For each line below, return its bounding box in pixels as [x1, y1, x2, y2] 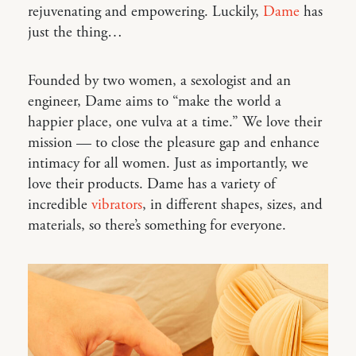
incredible [28, 195, 91, 215]
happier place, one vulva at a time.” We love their [28, 112, 322, 132]
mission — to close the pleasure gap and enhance [28, 133, 319, 153]
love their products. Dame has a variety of [28, 174, 276, 194]
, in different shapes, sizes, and [142, 195, 323, 215]
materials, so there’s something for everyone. [28, 215, 286, 235]
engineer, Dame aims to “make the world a [28, 91, 281, 111]
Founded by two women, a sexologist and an [28, 71, 291, 91]
